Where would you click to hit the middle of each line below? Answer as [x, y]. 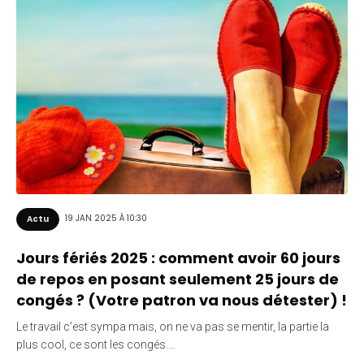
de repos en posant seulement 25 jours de [178, 279]
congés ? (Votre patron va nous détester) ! [182, 300]
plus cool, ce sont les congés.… [96, 344]
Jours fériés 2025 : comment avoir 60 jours [178, 258]
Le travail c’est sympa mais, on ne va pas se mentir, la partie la [173, 326]
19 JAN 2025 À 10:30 [106, 219]
